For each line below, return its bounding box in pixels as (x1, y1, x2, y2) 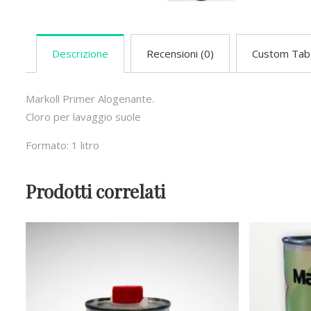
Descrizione (52, 46, 108, 60)
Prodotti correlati (26, 179, 165, 204)
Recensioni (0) (146, 46, 214, 60)
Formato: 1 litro (26, 138, 99, 153)
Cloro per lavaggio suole (26, 110, 141, 124)
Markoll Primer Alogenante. (26, 92, 154, 106)
